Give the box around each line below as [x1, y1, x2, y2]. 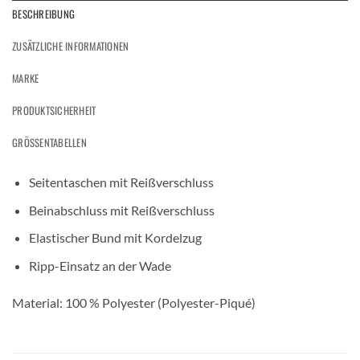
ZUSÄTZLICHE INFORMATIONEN [12, 39, 129, 55]
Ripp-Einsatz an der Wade [28, 257, 171, 273]
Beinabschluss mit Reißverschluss [28, 202, 215, 218]
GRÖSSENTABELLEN [12, 135, 87, 151]
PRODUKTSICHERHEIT [12, 103, 96, 119]
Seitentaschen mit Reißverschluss [28, 174, 214, 190]
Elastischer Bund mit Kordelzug [28, 230, 202, 246]
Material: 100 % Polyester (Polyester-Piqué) [12, 294, 256, 310]
